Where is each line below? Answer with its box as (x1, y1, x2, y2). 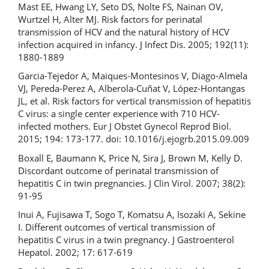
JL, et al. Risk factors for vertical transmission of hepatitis (18, 95, 251, 107)
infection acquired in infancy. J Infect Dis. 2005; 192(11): (18, 38, 249, 50)
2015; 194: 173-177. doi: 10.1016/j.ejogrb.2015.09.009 (18, 133, 249, 145)
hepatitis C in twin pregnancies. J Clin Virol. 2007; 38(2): (18, 177, 246, 189)
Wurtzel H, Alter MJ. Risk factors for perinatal (18, 13, 202, 25)
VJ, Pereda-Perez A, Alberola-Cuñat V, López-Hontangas (18, 82, 245, 94)
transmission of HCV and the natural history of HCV (18, 25, 229, 38)
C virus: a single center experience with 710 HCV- (18, 107, 220, 119)
